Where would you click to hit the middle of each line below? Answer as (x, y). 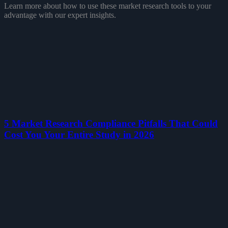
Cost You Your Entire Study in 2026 (79, 135)
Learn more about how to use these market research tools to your (108, 6)
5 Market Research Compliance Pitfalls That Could (111, 124)
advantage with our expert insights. (60, 15)
